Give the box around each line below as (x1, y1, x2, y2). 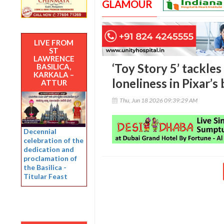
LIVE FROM (34, 37, 74, 47)
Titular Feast (23, 172, 67, 181)
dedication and (23, 145, 74, 154)
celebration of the (23, 136, 83, 145)
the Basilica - (23, 163, 66, 172)
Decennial (23, 127, 56, 136)
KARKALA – (33, 69, 74, 79)
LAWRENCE (33, 53, 74, 63)
